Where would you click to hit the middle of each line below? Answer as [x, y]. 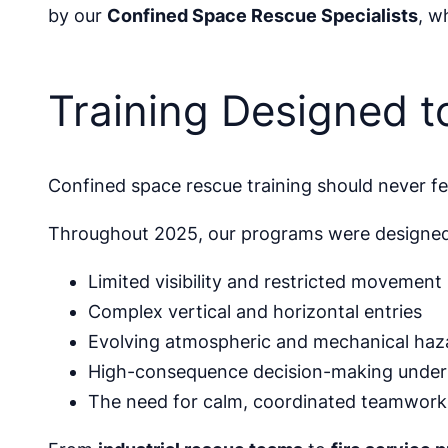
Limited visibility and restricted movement [265, 281]
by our [77, 16]
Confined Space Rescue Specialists [262, 16]
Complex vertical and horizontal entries [255, 311]
